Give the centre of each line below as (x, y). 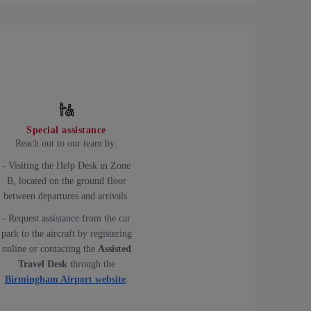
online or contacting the (50, 249)
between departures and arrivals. (66, 196)
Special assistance (66, 130)
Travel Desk (42, 264)
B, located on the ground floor (66, 180)
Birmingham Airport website (65, 279)
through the (91, 264)
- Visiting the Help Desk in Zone (66, 165)
